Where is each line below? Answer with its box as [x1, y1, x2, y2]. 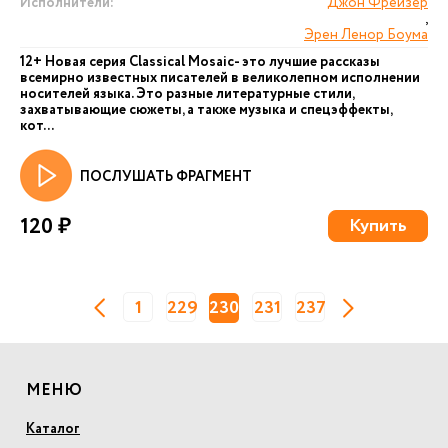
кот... [20, 116, 54, 136]
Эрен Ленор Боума [304, 25, 428, 45]
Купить [349, 213, 407, 239]
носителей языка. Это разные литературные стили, [20, 84, 354, 104]
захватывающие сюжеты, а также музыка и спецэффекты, [20, 100, 392, 120]
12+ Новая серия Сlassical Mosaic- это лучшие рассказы [20, 52, 380, 72]
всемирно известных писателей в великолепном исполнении [20, 68, 420, 88]
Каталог [26, 419, 80, 439]
